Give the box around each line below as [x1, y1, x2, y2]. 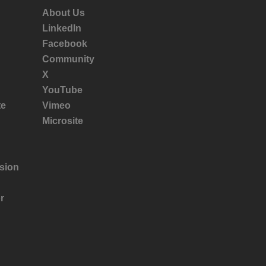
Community [42, 54, 94, 64]
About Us [42, 8, 85, 18]
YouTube [42, 85, 83, 95]
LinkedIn [42, 23, 81, 33]
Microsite [42, 116, 83, 126]
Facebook [42, 39, 87, 49]
